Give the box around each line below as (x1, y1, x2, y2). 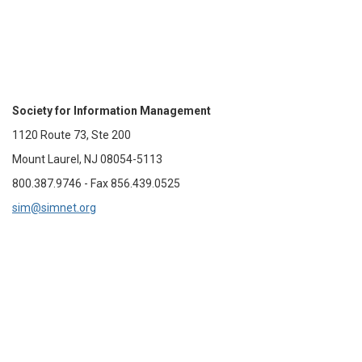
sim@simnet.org (12, 201, 96, 214)
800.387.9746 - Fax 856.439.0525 (12, 177, 180, 190)
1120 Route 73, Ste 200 (12, 128, 131, 141)
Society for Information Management (12, 104, 211, 117)
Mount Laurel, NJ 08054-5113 (12, 153, 162, 166)
